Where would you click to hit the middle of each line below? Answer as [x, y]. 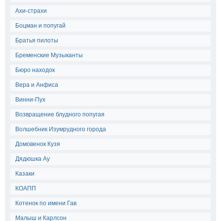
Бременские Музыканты [49, 55]
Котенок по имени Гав [46, 203]
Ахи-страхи [31, 11]
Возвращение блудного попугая [60, 114]
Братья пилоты [37, 40]
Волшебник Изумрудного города [61, 129]
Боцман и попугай [40, 26]
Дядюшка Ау [33, 159]
